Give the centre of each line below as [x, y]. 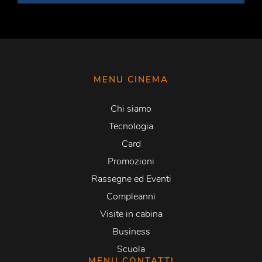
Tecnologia [131, 127]
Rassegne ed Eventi [131, 179]
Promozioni [131, 162]
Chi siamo [131, 109]
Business [131, 232]
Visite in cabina [131, 214]
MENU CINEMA [131, 80]
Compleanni [131, 197]
